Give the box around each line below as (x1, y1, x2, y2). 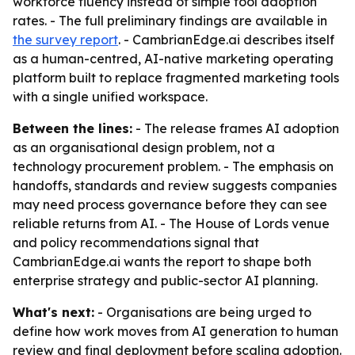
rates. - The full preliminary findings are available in (13, 13, 327, 29)
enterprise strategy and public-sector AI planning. (13, 273, 318, 288)
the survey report (13, 32, 118, 48)
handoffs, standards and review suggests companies (13, 177, 337, 193)
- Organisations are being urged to (94, 304, 311, 320)
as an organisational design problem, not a (13, 139, 275, 155)
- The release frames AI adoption (132, 120, 339, 136)
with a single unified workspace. (13, 89, 208, 105)
